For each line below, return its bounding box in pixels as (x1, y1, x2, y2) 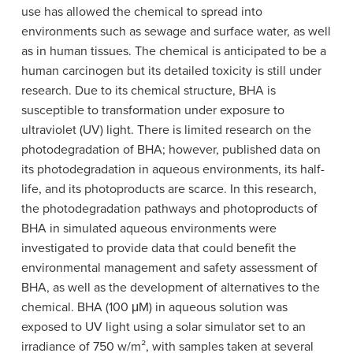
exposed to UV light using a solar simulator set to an (20, 319, 306, 336)
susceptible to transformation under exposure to (20, 102, 284, 119)
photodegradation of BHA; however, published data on (20, 142, 321, 158)
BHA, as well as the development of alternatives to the (20, 280, 320, 296)
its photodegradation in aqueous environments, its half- (20, 162, 325, 178)
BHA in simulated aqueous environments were (20, 221, 277, 237)
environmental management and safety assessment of (20, 260, 318, 277)
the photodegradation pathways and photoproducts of (20, 201, 318, 217)
